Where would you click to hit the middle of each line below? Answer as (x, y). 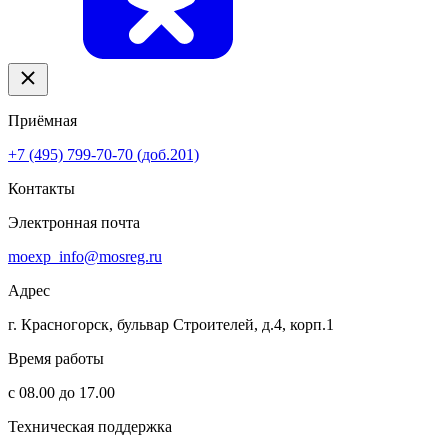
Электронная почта (74, 222)
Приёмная (42, 120)
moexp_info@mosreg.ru (85, 256)
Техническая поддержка (90, 426)
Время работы (56, 358)
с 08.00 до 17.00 (61, 392)
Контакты (41, 188)
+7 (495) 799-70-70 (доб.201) (103, 154)
